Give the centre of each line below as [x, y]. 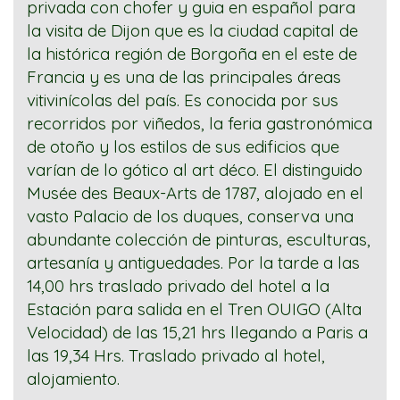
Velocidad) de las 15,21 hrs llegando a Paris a [197, 333]
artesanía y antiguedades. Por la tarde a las [196, 263]
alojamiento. [75, 379]
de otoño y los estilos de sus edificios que [183, 147]
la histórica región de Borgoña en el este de [192, 54]
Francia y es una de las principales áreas [184, 77]
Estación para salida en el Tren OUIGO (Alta [194, 309]
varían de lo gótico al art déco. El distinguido [195, 170]
